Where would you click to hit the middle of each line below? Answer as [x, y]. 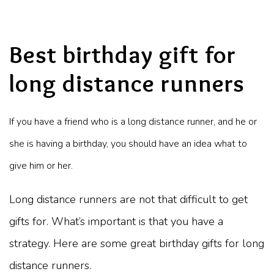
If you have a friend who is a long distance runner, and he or [133, 121]
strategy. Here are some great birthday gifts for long [137, 243]
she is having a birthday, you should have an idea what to [128, 143]
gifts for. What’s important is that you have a [116, 221]
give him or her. [42, 165]
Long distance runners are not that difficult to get [128, 199]
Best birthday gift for [123, 54]
